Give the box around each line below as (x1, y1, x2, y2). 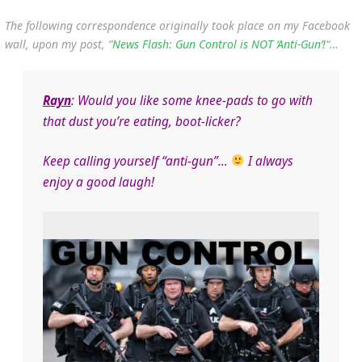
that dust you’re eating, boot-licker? (42, 112, 241, 130)
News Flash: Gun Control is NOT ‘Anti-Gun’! (112, 36, 326, 52)
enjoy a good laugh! (42, 173, 154, 191)
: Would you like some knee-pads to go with (70, 91, 313, 109)
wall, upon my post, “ (5, 36, 112, 52)
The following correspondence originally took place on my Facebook (5, 17, 350, 33)
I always (245, 152, 294, 170)
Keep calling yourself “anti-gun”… (42, 152, 231, 170)
